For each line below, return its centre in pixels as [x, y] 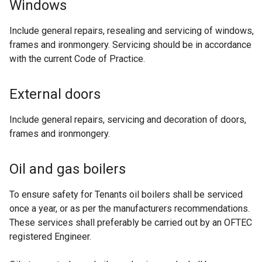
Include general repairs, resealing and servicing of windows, [132, 31]
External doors [55, 94]
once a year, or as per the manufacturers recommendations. [130, 208]
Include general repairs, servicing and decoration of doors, [128, 120]
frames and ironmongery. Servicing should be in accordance [130, 45]
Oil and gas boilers [68, 169]
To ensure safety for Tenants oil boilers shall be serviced [126, 194]
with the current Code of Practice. [77, 59]
